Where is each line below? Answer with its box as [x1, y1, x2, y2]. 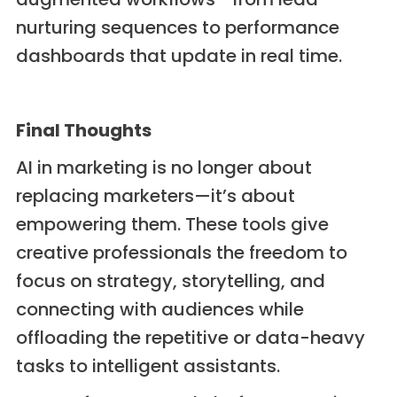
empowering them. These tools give [15, 212, 329, 237]
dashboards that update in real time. [15, 43, 342, 69]
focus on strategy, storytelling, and [15, 269, 325, 294]
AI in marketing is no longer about [15, 155, 312, 181]
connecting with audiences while [15, 297, 304, 323]
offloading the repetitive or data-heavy [15, 325, 365, 351]
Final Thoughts [15, 118, 152, 144]
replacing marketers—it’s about [15, 183, 295, 209]
